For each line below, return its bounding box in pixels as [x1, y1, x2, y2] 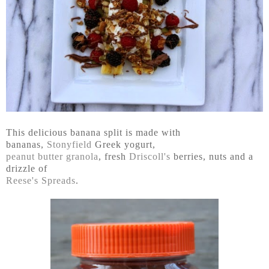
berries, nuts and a [171, 151, 253, 162]
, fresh [98, 151, 129, 162]
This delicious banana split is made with [6, 127, 181, 138]
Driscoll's [129, 151, 171, 162]
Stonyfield [47, 139, 92, 150]
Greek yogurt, [92, 139, 156, 150]
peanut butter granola [6, 151, 98, 162]
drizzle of [6, 163, 47, 174]
